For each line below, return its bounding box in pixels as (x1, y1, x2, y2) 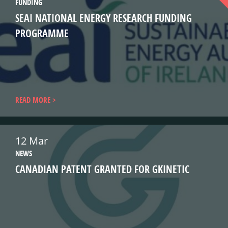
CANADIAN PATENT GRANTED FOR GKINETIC (15, 162, 189, 176)
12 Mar (15, 134, 48, 148)
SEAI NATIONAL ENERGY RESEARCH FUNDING (15, 11, 192, 25)
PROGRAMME (15, 26, 69, 40)
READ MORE (15, 95, 50, 105)
